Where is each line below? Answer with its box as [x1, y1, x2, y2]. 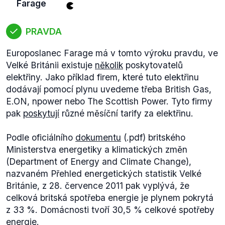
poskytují [23, 108, 59, 119]
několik [95, 60, 123, 70]
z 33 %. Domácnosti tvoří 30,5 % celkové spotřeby [6, 204, 214, 215]
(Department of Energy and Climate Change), [6, 156, 191, 167]
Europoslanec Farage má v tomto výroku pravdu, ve [6, 48, 218, 58]
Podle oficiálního [6, 132, 75, 143]
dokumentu [75, 132, 121, 143]
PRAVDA [26, 26, 62, 37]
